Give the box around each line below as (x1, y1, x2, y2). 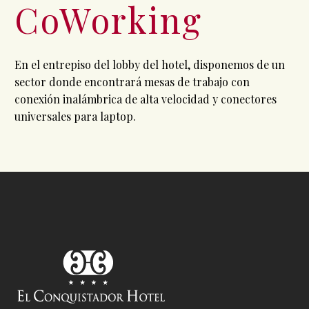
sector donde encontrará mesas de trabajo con (14, 74, 250, 90)
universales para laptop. (14, 109, 136, 124)
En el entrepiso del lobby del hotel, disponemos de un (14, 57, 285, 72)
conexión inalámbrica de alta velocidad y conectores (14, 92, 277, 107)
